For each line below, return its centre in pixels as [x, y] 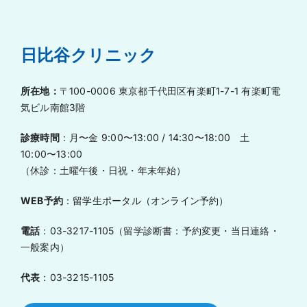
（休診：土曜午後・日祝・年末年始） [103, 170]
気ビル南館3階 [53, 107]
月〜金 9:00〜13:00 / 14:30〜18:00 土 [160, 137]
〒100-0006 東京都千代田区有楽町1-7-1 [150, 90]
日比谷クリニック [89, 55]
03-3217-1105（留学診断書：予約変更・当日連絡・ [164, 230]
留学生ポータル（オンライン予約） [151, 200]
